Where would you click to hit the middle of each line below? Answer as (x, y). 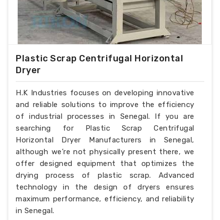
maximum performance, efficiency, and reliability (105, 199)
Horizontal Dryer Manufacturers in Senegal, (105, 140)
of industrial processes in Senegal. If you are (105, 116)
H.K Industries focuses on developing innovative (105, 93)
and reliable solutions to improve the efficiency (105, 104)
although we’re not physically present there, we (105, 151)
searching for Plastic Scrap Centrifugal (105, 128)
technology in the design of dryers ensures (105, 187)
